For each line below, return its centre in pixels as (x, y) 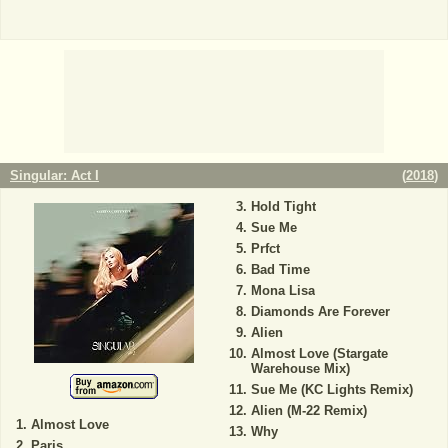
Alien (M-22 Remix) (308, 410)
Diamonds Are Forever (320, 311)
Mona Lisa (282, 290)
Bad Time (280, 269)
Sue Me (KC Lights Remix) (331, 389)
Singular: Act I (54, 175)
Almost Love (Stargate (319, 353)
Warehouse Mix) (300, 368)
